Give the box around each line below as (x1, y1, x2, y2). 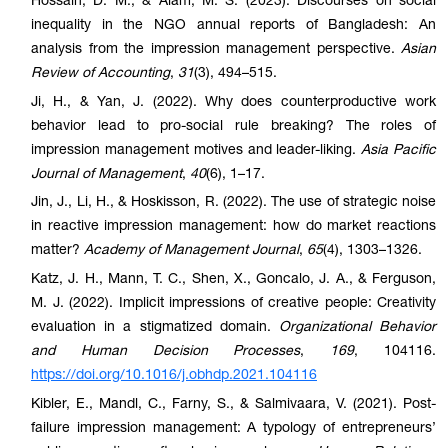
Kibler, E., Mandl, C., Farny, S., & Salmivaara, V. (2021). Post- (31, 397, 436, 412)
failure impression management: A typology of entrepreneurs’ (31, 421, 436, 436)
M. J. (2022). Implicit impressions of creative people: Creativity (31, 297, 436, 312)
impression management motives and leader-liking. (31, 143, 362, 158)
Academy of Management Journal (84, 244, 299, 259)
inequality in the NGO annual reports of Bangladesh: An (31, 18, 436, 33)
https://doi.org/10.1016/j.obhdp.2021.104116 (31, 369, 317, 384)
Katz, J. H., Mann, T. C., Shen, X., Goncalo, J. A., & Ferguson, (31, 273, 436, 288)
